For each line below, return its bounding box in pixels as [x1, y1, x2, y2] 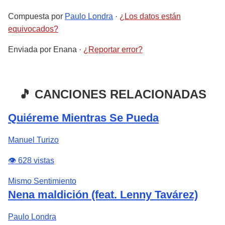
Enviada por [8, 45, 53, 54]
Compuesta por [8, 12, 65, 21]
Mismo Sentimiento [8, 177, 76, 185]
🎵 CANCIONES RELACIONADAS [19, 87, 206, 101]
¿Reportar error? [83, 45, 143, 54]
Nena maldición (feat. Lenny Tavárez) [8, 188, 198, 201]
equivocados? [8, 25, 58, 33]
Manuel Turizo [8, 136, 59, 144]
